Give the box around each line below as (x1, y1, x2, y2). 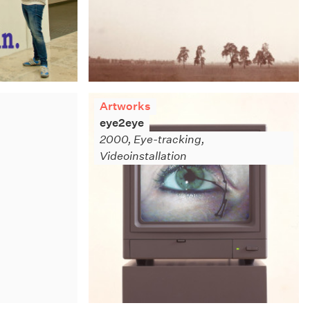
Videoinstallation (99, 149, 187, 163)
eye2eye (99, 116, 144, 130)
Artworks (99, 100, 151, 113)
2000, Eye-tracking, (99, 133, 205, 147)
